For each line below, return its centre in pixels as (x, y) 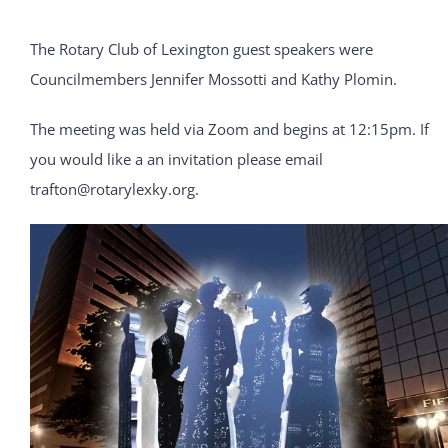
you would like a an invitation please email (176, 158)
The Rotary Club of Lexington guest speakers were (201, 48)
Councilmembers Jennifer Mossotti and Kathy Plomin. (213, 78)
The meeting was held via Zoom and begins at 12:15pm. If (229, 128)
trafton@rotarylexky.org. (114, 188)
